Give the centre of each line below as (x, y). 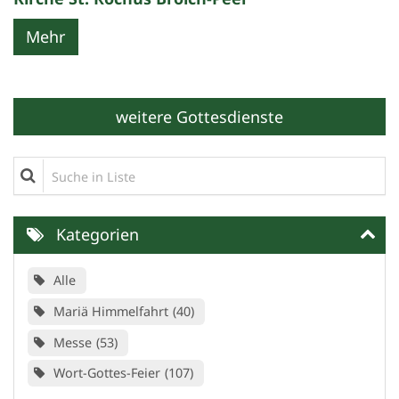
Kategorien (98, 234)
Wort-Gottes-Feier (106, 373)
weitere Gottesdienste (199, 116)
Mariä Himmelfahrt (110, 311)
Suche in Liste (65, 167)
